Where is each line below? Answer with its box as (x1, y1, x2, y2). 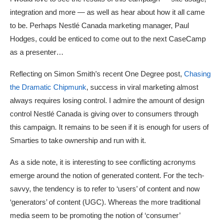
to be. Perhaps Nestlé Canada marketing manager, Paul (10, 21, 189, 30)
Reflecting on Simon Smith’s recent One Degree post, (10, 70, 184, 78)
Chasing (184, 70, 211, 78)
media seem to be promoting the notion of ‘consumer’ (10, 211, 180, 220)
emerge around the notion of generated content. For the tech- (10, 171, 204, 180)
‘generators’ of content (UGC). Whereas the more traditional (10, 198, 200, 207)
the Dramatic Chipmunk (10, 83, 86, 92)
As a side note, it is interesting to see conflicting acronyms (10, 158, 196, 167)
